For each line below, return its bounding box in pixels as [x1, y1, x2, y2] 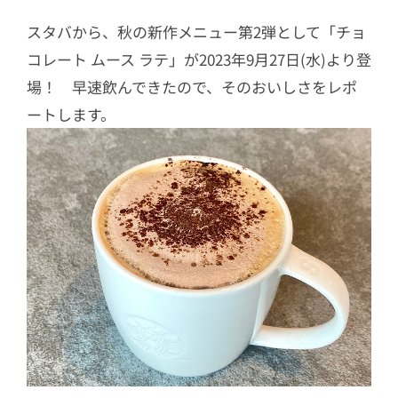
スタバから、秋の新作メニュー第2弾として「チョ [27, 20, 366, 43]
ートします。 [27, 103, 115, 125]
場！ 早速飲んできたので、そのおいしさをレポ [27, 76, 357, 98]
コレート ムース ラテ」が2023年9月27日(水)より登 [27, 48, 371, 70]
